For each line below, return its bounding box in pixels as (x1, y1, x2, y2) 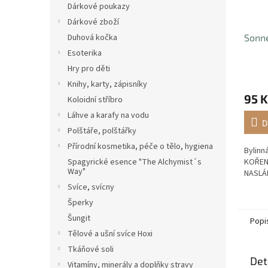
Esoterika (68, 47, 102, 59)
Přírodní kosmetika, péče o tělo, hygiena (68, 141, 213, 153)
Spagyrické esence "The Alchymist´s (68, 156, 202, 168)
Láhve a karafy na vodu (68, 109, 149, 121)
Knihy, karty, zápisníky (68, 78, 147, 90)
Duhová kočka (68, 32, 117, 44)
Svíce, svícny (68, 181, 114, 193)
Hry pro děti (68, 63, 110, 75)
